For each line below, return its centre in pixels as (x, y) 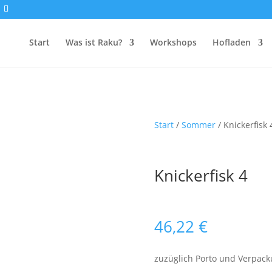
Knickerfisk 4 (201, 176)
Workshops (173, 42)
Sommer (198, 125)
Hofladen (231, 42)
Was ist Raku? (93, 42)
